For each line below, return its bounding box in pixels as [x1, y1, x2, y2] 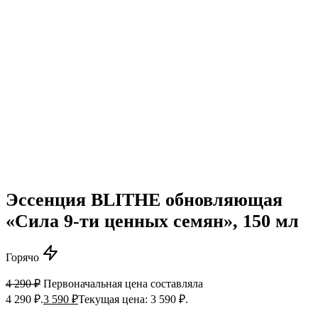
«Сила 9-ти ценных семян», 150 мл [6, 211, 299, 232]
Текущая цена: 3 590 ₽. [78, 293, 188, 306]
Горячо [6, 251, 39, 264]
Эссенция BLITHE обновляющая [6, 190, 283, 211]
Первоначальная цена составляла [43, 278, 203, 290]
